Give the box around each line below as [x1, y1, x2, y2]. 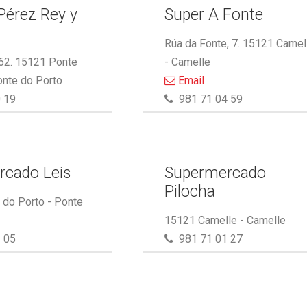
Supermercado [164, 164, 267, 182]
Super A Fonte [164, 5, 264, 24]
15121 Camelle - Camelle [164, 214, 286, 227]
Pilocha [164, 182, 216, 201]
